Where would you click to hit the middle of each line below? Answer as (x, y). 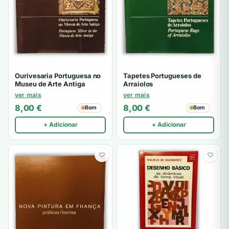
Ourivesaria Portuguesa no (58, 76)
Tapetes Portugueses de (162, 76)
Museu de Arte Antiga (50, 84)
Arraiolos (138, 84)
